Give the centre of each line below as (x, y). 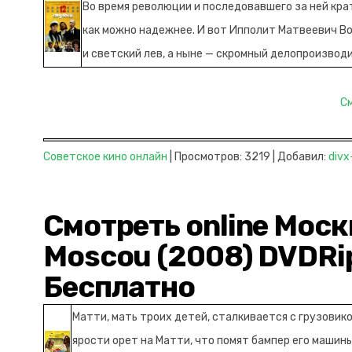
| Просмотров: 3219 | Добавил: (248, 157)
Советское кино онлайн (105, 157)
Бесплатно (119, 287)
